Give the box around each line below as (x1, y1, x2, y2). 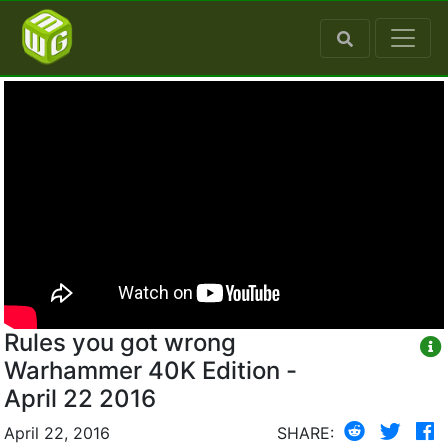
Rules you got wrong (4, 327, 236, 357)
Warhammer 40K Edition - (4, 355, 297, 385)
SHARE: (277, 422, 334, 443)
